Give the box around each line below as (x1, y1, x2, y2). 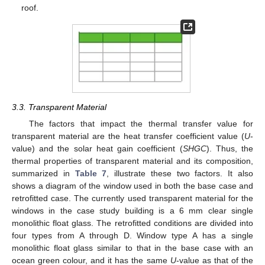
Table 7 (75, 169, 107, 179)
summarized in (12, 169, 75, 179)
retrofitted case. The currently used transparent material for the (12, 193, 253, 203)
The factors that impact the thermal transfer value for (28, 119, 253, 129)
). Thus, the (206, 144, 254, 154)
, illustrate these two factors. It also (106, 169, 254, 179)
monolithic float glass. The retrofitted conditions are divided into (12, 218, 253, 228)
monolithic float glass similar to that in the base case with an (12, 243, 253, 253)
